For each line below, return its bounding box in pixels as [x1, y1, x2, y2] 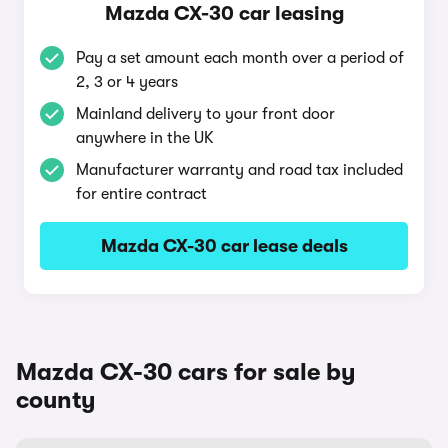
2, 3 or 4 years [76, 73, 178, 91]
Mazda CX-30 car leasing [104, 2, 344, 25]
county [16, 386, 96, 414]
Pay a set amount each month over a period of [76, 49, 404, 67]
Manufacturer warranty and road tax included [76, 161, 403, 179]
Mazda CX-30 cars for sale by [16, 358, 356, 386]
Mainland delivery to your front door [76, 105, 335, 123]
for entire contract [76, 185, 207, 203]
